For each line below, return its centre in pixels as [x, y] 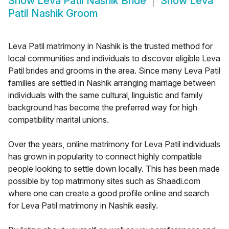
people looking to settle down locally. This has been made [114, 169]
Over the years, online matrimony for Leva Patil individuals [114, 144]
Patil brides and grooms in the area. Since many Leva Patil [114, 71]
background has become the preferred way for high [103, 108]
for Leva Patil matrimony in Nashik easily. [83, 206]
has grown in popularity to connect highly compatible [105, 157]
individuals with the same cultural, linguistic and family [106, 95]
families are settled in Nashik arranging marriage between [112, 83]
